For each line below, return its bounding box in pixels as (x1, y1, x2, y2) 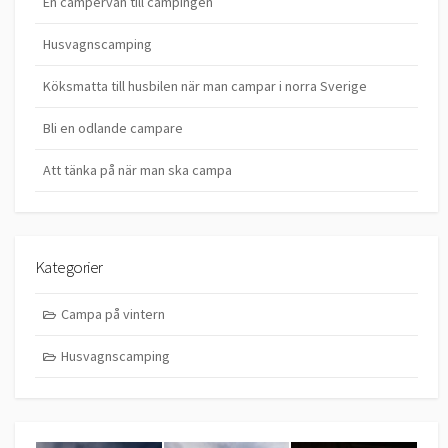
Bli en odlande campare (43, 119, 183, 138)
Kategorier (35, 256, 103, 279)
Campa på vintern (60, 304, 165, 323)
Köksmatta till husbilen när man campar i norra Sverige (43, 77, 367, 96)
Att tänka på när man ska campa (43, 161, 232, 180)
